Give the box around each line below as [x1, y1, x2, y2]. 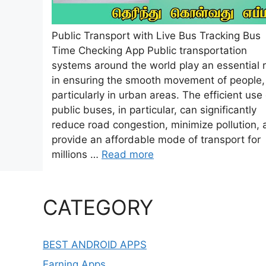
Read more [102, 148, 154, 160]
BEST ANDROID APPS [43, 238, 147, 251]
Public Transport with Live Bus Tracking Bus [52, 29, 261, 42]
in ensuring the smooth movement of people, [52, 74, 265, 86]
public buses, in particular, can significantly [52, 103, 256, 116]
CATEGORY [43, 194, 153, 220]
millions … [52, 148, 102, 160]
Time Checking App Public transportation [52, 44, 247, 56]
